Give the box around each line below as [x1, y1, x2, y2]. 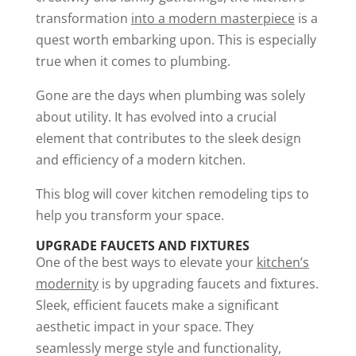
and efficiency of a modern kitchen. [35, 150, 246, 168]
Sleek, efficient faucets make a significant [35, 296, 279, 314]
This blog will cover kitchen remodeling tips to [35, 184, 309, 203]
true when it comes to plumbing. [35, 52, 230, 70]
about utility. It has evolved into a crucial [35, 107, 277, 126]
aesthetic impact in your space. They [35, 317, 253, 335]
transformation [35, 9, 131, 27]
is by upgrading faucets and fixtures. [98, 274, 319, 292]
